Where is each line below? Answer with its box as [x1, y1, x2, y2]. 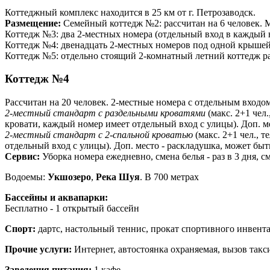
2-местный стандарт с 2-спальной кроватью [5, 129, 195, 140]
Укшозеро [48, 171, 91, 182]
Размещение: [5, 17, 63, 28]
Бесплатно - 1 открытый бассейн [5, 202, 142, 213]
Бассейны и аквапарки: [5, 192, 110, 202]
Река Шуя [96, 171, 140, 182]
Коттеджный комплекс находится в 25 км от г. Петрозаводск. [5, 7, 258, 17]
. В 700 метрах [140, 171, 199, 182]
